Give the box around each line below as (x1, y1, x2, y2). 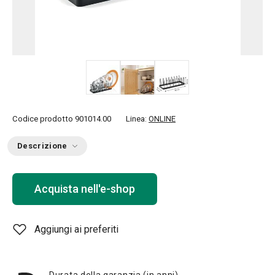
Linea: (126, 114, 149, 123)
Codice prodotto (12, 114, 73, 123)
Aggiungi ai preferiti (34, 223, 118, 235)
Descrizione (17, 141, 68, 150)
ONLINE (149, 114, 176, 123)
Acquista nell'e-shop (34, 182, 135, 195)
